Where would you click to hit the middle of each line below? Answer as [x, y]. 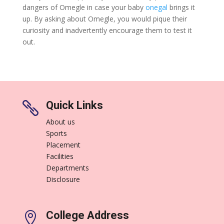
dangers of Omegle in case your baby [84, 7]
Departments [67, 168]
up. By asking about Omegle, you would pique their [104, 19]
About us [60, 122]
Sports [56, 133]
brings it [181, 7]
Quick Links [74, 105]
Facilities [59, 156]
